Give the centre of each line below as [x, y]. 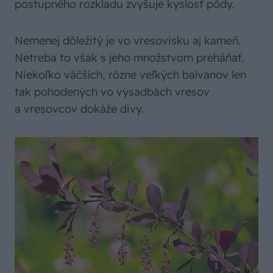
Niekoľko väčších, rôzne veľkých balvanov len [130, 75]
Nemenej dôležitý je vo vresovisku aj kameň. [128, 41]
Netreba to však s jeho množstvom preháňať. [129, 58]
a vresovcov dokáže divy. [79, 109]
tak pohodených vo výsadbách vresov [112, 92]
